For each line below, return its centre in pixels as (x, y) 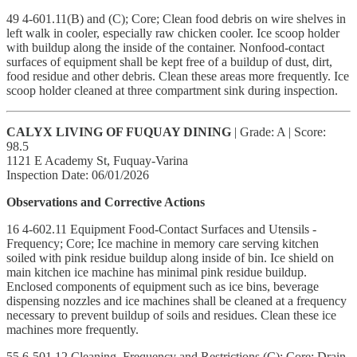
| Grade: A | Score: (279, 131)
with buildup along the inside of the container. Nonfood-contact (165, 47)
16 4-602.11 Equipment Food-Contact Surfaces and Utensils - (161, 229)
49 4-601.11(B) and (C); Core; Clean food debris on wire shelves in (176, 18)
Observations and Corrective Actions (106, 202)
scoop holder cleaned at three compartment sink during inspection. (172, 90)
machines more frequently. (73, 329)
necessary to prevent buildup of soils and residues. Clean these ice (171, 315)
